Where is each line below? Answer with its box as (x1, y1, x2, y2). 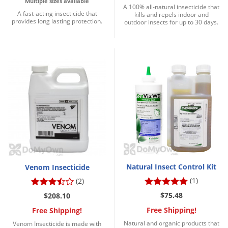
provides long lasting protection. (12, 16, 102, 25)
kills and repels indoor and (134, 10, 209, 19)
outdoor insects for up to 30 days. (124, 17, 218, 26)
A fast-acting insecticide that (17, 9, 97, 18)
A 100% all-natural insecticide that (123, 2, 219, 11)
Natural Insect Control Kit (126, 161, 216, 172)
